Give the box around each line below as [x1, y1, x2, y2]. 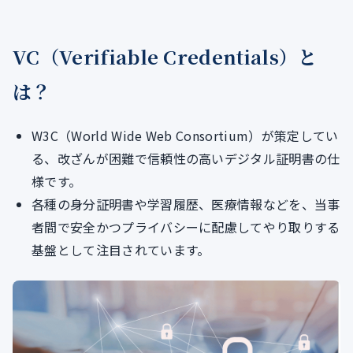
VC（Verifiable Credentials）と [13, 43, 318, 71]
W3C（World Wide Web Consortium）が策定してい [32, 126, 339, 146]
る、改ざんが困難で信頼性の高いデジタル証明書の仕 [32, 149, 340, 169]
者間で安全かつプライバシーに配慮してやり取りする [32, 217, 340, 237]
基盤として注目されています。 [32, 240, 210, 260]
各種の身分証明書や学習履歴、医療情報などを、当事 [32, 195, 340, 214]
